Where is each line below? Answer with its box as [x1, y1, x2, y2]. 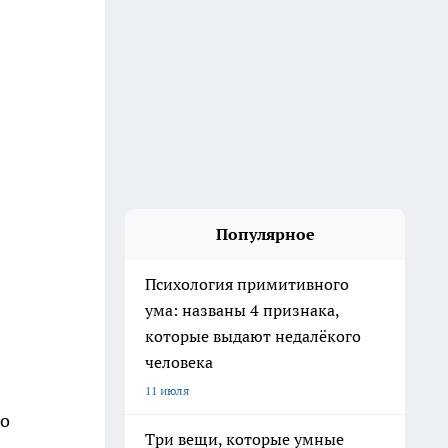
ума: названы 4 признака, [145, 300, 340, 320]
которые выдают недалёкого [145, 326, 361, 346]
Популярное [215, 224, 315, 244]
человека [145, 352, 213, 372]
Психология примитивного [145, 274, 349, 294]
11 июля [145, 383, 189, 398]
